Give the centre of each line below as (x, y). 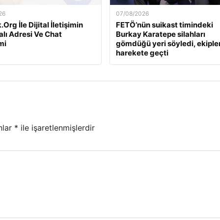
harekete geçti (142, 53)
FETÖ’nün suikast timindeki (164, 25)
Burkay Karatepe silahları (160, 34)
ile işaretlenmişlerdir (56, 128)
